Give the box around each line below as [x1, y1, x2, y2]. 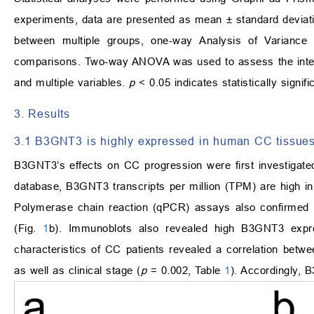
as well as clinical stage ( [14, 264, 141, 277]
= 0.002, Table [150, 264, 224, 277]
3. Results [14, 107, 70, 121]
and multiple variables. [14, 76, 129, 89]
